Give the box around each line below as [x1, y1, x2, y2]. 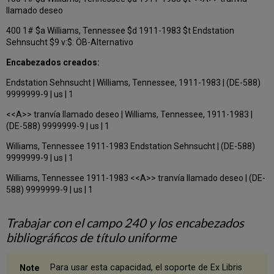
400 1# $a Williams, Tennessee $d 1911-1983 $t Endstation [6, 25, 235, 35]
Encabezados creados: [6, 57, 100, 67]
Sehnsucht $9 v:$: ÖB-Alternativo [6, 37, 134, 47]
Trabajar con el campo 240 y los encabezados [6, 215, 245, 230]
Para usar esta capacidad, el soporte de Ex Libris [50, 262, 243, 273]
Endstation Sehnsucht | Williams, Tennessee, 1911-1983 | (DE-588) [6, 77, 261, 87]
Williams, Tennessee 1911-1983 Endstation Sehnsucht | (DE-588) [6, 141, 256, 151]
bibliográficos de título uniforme [6, 229, 177, 245]
